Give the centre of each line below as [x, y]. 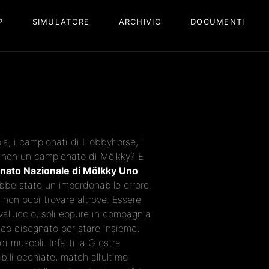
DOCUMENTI [217, 22]
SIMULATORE [61, 22]
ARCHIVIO [140, 22]
